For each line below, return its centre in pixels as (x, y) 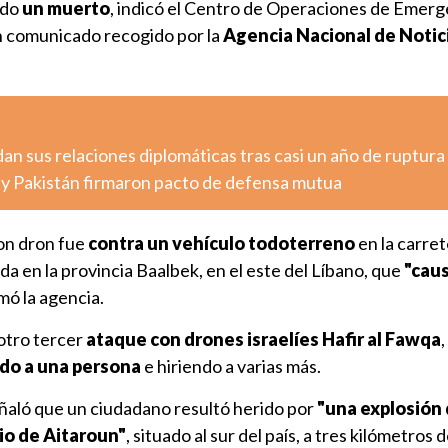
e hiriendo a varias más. (231, 366)
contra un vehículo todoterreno (221, 243)
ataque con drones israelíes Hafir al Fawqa (263, 339)
